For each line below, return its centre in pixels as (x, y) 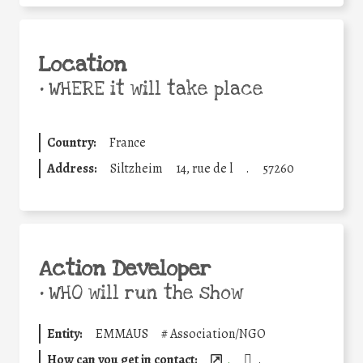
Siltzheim (137, 169)
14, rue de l (204, 169)
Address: (72, 169)
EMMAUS (122, 334)
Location (83, 65)
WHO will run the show (143, 294)
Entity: (65, 334)
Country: (72, 143)
